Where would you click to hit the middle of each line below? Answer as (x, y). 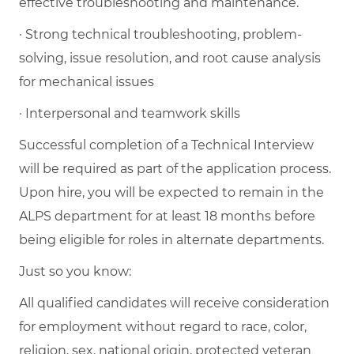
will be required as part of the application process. (175, 168)
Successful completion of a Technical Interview (166, 145)
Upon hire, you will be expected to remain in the (171, 192)
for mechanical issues (87, 81)
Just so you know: (75, 271)
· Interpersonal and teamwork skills (130, 113)
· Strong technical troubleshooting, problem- (160, 34)
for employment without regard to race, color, (163, 326)
